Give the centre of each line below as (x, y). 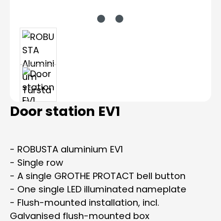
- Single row (37, 163)
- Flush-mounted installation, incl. (85, 203)
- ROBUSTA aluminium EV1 (66, 149)
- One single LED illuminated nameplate (98, 189)
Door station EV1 (65, 111)
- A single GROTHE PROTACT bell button (98, 176)
